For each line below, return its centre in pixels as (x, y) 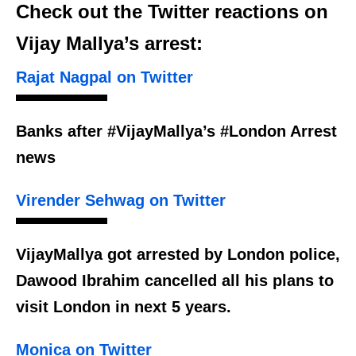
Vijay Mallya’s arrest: (109, 44)
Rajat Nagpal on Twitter (104, 77)
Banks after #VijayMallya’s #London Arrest (176, 132)
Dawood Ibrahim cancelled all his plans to (175, 281)
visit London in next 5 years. (124, 307)
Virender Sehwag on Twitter (121, 201)
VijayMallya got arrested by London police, (178, 255)
